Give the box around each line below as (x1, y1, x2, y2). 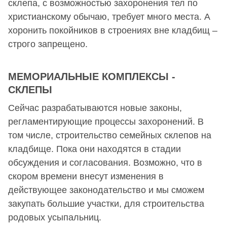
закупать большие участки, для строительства (8, 198, 204, 209)
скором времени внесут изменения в (8, 171, 164, 181)
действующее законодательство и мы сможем (8, 184, 204, 195)
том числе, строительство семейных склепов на (8, 130, 211, 140)
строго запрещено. (8, 39, 88, 49)
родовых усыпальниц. (8, 212, 101, 222)
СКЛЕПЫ (8, 84, 52, 95)
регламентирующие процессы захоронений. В (8, 116, 204, 127)
